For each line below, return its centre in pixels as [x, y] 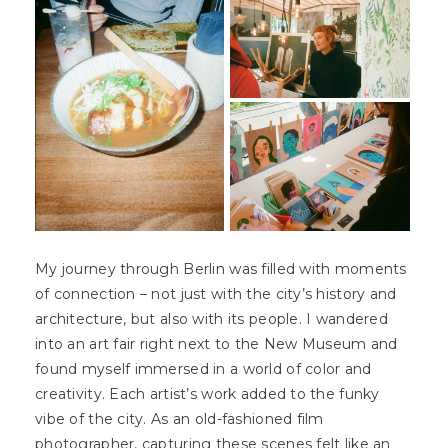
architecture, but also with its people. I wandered [211, 318]
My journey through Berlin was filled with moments [221, 268]
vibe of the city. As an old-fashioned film [179, 418]
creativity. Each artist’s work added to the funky [207, 393]
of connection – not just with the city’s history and [216, 293]
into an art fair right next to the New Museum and [216, 343]
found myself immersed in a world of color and [203, 368]
